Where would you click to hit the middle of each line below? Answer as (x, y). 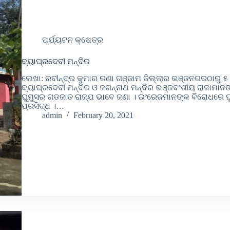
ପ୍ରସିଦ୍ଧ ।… (43, 106)
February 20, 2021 (103, 115)
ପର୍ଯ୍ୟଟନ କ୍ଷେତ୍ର (72, 40)
